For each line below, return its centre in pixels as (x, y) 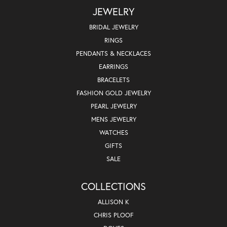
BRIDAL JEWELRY (113, 27)
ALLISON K (113, 202)
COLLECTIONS (113, 186)
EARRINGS (113, 66)
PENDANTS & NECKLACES (113, 53)
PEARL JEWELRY (113, 106)
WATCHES (113, 132)
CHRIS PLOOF (113, 215)
